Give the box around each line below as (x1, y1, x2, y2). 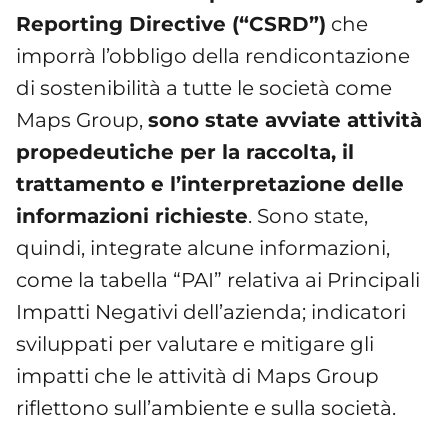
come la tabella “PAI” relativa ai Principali (16, 267, 420, 292)
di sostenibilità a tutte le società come (16, 75, 392, 100)
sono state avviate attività (148, 107, 422, 132)
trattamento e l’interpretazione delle (16, 171, 404, 196)
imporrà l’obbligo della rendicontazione (16, 43, 410, 68)
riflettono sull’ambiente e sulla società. (16, 395, 396, 420)
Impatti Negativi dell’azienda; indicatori (16, 299, 406, 324)
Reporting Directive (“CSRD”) (16, 11, 326, 36)
